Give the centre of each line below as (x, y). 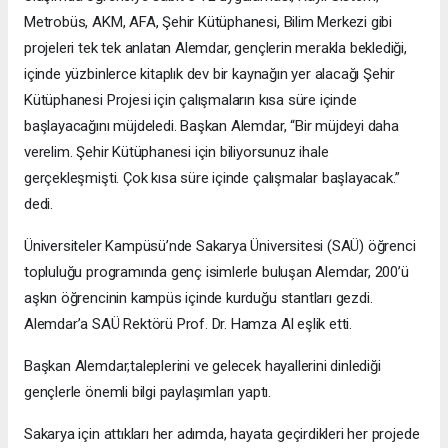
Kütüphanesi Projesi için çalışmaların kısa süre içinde (190, 100)
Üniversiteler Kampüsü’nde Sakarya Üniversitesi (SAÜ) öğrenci (220, 246)
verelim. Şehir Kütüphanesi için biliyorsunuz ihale (176, 152)
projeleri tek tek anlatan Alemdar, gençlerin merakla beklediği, (215, 48)
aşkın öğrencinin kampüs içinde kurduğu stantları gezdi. (198, 298)
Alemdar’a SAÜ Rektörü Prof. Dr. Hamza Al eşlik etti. (188, 324)
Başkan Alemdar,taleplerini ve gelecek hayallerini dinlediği (202, 366)
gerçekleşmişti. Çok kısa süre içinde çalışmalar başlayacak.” (212, 178)
